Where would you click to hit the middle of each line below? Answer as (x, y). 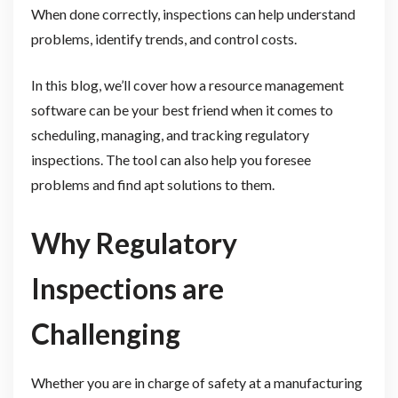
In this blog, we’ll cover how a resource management (187, 84)
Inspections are (127, 289)
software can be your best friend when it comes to (182, 109)
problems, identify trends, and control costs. (165, 38)
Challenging (105, 334)
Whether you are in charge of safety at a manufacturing (196, 383)
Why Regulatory (134, 243)
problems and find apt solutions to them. (152, 184)
